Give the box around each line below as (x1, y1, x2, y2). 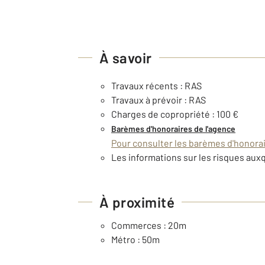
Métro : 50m (111, 233, 160, 245)
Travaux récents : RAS (111, 79, 202, 91)
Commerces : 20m (111, 219, 186, 231)
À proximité (99, 193, 175, 211)
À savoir (99, 49, 152, 66)
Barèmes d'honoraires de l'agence (111, 123, 235, 134)
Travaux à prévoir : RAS (111, 93, 206, 105)
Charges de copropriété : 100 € (111, 108, 238, 119)
